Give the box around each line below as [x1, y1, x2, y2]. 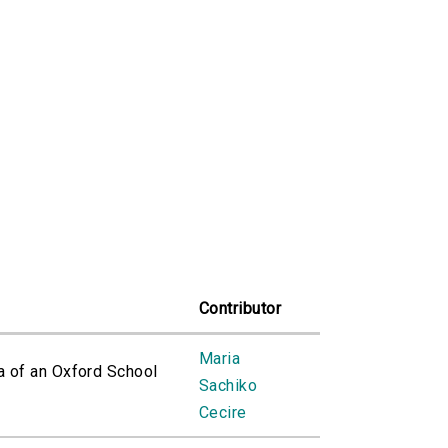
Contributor [199, 299, 282, 319]
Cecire [199, 403, 247, 423]
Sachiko [199, 376, 258, 396]
